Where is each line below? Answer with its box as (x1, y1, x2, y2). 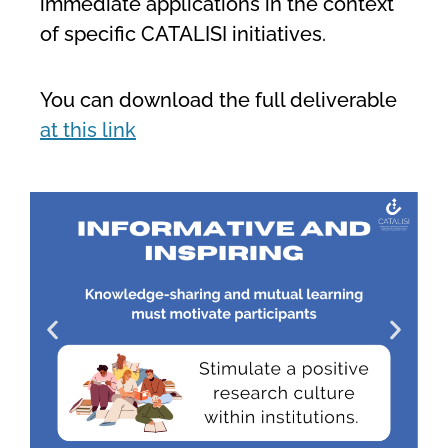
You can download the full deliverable (40, 88, 397, 113)
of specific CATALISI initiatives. (40, 22, 326, 47)
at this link (40, 118, 136, 143)
